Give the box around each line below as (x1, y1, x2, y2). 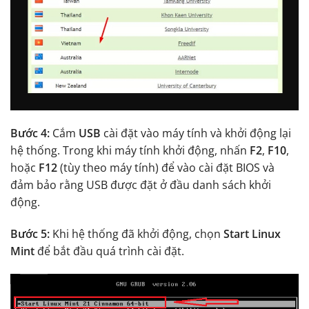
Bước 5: (10, 226, 50, 241)
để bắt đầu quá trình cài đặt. (34, 243, 184, 259)
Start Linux (223, 226, 281, 241)
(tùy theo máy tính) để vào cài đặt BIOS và (57, 159, 275, 175)
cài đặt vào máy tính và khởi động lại (101, 125, 291, 141)
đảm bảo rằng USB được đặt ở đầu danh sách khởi (10, 177, 271, 192)
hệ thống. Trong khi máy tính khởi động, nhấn (10, 142, 250, 158)
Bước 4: (10, 125, 52, 141)
